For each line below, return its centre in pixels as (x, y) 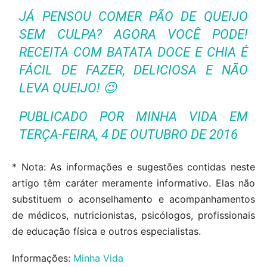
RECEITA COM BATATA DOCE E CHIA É (133, 52)
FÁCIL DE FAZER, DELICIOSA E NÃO (133, 70)
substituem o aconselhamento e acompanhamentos (133, 199)
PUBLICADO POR (77, 116)
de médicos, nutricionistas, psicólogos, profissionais (133, 215)
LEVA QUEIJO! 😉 (68, 88)
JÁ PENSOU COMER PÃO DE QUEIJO (133, 16)
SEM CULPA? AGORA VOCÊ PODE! (133, 34)
